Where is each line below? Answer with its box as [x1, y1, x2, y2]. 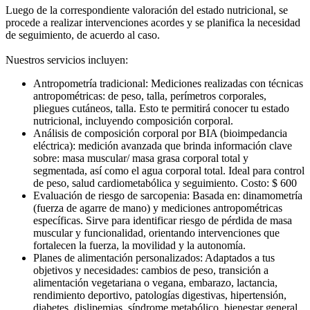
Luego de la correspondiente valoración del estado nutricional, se [6, 4, 288, 17]
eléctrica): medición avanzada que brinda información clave [33, 140, 292, 152]
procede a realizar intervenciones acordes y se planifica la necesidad [6, 17, 300, 29]
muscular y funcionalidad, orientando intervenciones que [33, 227, 280, 239]
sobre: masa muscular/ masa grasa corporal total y [33, 152, 248, 165]
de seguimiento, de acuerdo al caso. [6, 29, 160, 42]
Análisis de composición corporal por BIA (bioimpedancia [33, 127, 287, 140]
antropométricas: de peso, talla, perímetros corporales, [33, 90, 266, 102]
